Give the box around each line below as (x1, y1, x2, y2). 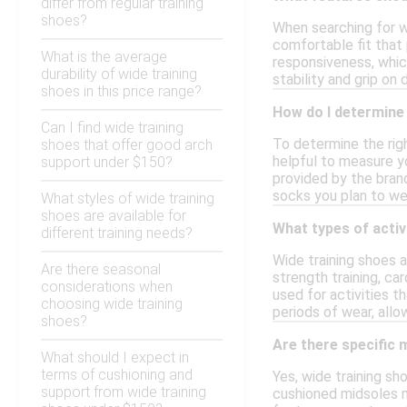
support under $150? (41, 154, 173, 172)
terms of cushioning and (41, 366, 193, 384)
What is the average (41, 48, 167, 66)
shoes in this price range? (41, 83, 202, 101)
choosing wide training (41, 295, 183, 313)
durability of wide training (41, 65, 197, 84)
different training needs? (41, 224, 193, 243)
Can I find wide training (41, 119, 184, 137)
